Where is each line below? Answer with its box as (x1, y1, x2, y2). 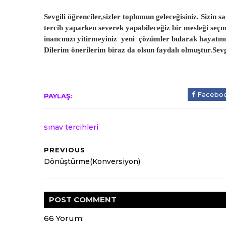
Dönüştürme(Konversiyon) (44, 157, 140, 166)
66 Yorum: (44, 213, 84, 223)
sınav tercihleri (44, 123, 98, 132)
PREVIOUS (44, 146, 85, 154)
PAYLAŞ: (44, 92, 72, 100)
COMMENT (74, 195, 117, 204)
